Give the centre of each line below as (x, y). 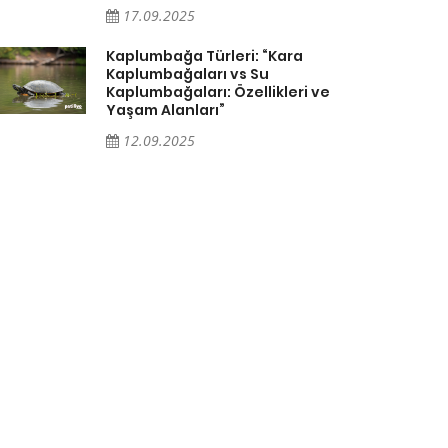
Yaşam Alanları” (165, 109)
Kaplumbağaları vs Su (187, 73)
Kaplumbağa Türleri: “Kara (204, 55)
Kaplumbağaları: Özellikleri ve (218, 91)
